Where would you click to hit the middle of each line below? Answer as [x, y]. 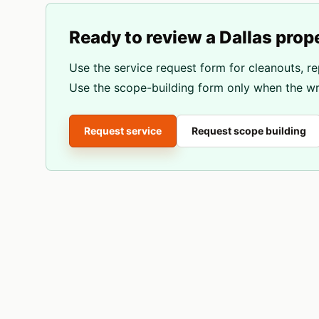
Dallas [246, 37]
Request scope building [249, 131]
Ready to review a [144, 37]
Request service [123, 131]
